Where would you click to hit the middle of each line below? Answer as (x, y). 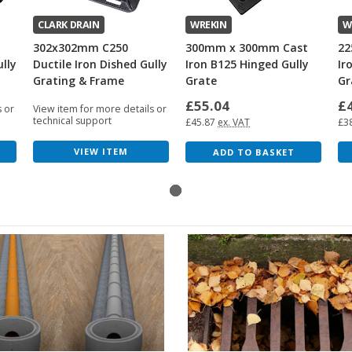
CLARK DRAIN (68, 24)
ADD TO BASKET (253, 152)
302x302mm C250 (81, 47)
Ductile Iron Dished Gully (100, 64)
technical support (72, 120)
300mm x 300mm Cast (247, 47)
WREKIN (208, 24)
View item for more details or (100, 108)
